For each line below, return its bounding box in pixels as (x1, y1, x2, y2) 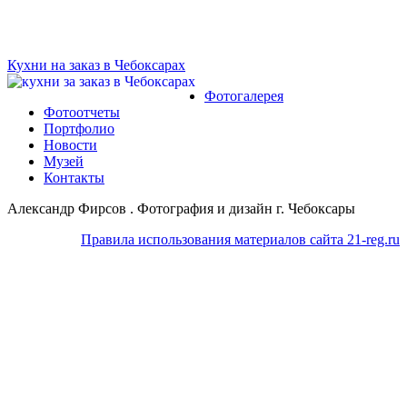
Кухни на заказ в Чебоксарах (7, 57, 185, 74)
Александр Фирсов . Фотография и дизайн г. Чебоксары (7, 201, 355, 217)
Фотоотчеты (44, 104, 120, 121)
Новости (44, 137, 97, 154)
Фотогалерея (204, 88, 283, 104)
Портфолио (44, 121, 114, 137)
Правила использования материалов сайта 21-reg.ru (81, 232, 400, 248)
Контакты (44, 170, 104, 186)
